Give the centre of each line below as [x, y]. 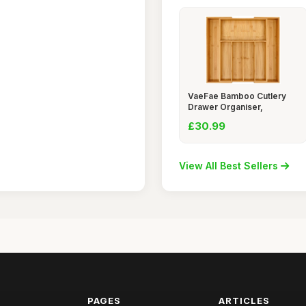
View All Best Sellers [229, 166]
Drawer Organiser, [225, 107]
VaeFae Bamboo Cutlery [237, 96]
